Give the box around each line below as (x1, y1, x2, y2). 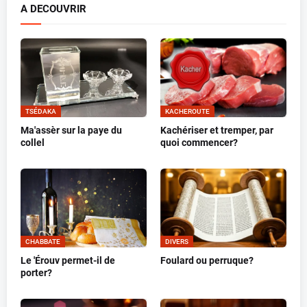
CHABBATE (25, 238, 60, 246)
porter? (21, 267, 52, 279)
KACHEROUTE (165, 108, 210, 116)
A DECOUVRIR (21, 3, 86, 16)
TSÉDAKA (25, 108, 56, 116)
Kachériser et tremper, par (160, 125, 273, 136)
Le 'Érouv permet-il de (21, 255, 115, 267)
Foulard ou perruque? (160, 255, 254, 267)
